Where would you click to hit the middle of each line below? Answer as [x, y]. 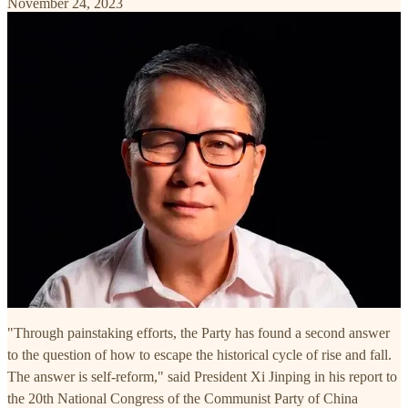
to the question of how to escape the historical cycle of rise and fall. [199, 355]
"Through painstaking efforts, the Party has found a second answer [199, 333]
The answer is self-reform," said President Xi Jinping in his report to [202, 377]
